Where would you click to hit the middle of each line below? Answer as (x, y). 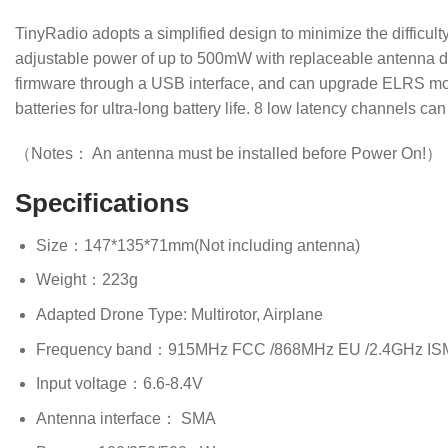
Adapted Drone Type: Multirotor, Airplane (179, 315)
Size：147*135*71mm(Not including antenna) (197, 245)
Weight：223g (86, 280)
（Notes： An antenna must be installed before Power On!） (228, 154)
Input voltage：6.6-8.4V (119, 384)
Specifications (102, 203)
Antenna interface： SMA (125, 418)
